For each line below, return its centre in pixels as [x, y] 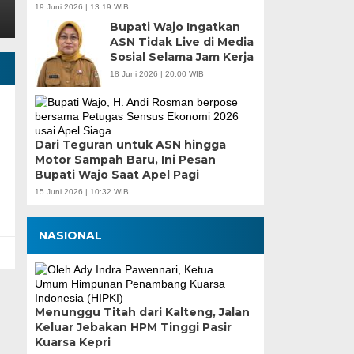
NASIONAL [70, 236]
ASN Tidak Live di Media [181, 42]
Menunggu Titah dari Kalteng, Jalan [142, 313]
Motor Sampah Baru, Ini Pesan [125, 160]
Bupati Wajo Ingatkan [175, 27]
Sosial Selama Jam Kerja [181, 57]
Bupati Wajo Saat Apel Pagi [117, 175]
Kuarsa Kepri [72, 343]
